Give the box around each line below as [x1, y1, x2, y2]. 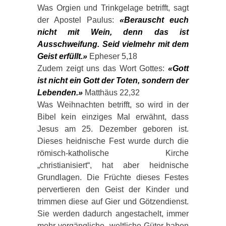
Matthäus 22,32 [83, 88, 140, 97]
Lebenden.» [37, 88, 83, 97]
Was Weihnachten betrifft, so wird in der [37, 100, 189, 109]
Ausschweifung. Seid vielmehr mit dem [37, 39, 189, 48]
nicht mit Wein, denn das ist [37, 27, 189, 36]
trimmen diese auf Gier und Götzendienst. [37, 197, 189, 206]
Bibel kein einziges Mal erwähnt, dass [37, 112, 189, 121]
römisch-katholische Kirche [37, 148, 189, 157]
